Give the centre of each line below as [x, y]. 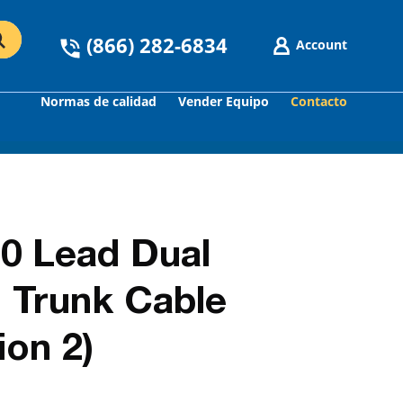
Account [322, 44]
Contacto [319, 101]
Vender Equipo [224, 101]
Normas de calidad [99, 101]
